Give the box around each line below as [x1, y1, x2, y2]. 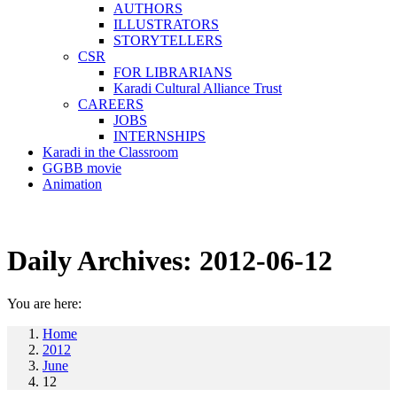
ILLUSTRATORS [113, 17, 219, 32]
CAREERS [78, 97, 144, 112]
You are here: [7, 296, 82, 312]
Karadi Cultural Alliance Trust [113, 81, 282, 96]
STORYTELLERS [113, 33, 222, 48]
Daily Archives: [7, 245, 199, 276]
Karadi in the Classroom [43, 144, 178, 160]
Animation [43, 176, 102, 191]
